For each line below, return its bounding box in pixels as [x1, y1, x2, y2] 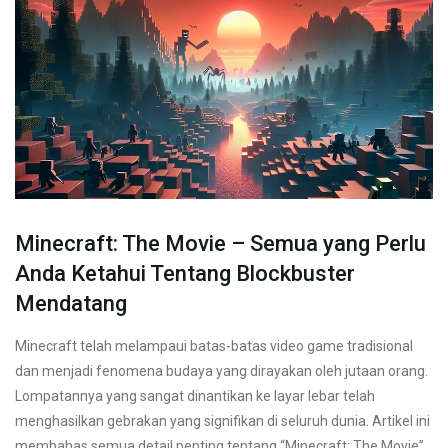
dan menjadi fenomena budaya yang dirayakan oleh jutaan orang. [15, 362, 428, 379]
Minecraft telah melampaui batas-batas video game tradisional [15, 337, 413, 354]
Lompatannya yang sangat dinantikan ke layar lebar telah [15, 387, 375, 404]
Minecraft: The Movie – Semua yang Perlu [15, 230, 426, 256]
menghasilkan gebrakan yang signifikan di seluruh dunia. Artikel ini [15, 412, 430, 429]
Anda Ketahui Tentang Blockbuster [15, 260, 355, 286]
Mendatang [15, 290, 127, 316]
